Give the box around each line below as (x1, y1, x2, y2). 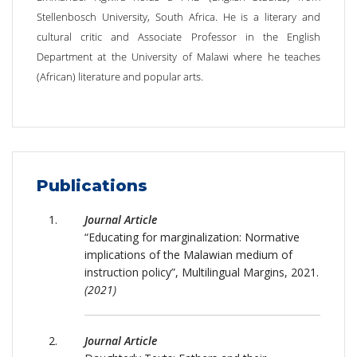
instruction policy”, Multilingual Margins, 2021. (84, 265, 319, 280)
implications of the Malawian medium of (84, 247, 292, 262)
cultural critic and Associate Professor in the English (37, 29, 320, 44)
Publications (37, 176, 147, 195)
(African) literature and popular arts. (37, 69, 203, 84)
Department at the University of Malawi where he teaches (37, 49, 320, 64)
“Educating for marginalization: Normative (84, 229, 300, 245)
